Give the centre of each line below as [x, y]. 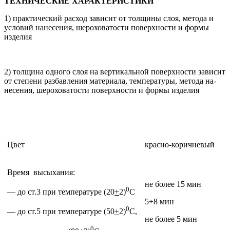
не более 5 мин [171, 219]
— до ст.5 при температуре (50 [61, 212]
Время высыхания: [41, 172]
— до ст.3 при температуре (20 [61, 192]
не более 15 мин [173, 184]
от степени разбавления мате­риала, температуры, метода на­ [110, 81]
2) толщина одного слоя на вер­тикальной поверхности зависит [115, 72]
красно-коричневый [180, 145]
